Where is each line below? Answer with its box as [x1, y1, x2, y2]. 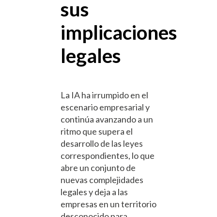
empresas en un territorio [61, 199, 156, 210]
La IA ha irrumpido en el [61, 90, 148, 101]
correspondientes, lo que [61, 150, 155, 161]
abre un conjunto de [61, 162, 136, 173]
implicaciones [61, 20, 177, 45]
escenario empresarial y [61, 102, 150, 113]
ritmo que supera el [61, 126, 133, 137]
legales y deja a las [61, 186, 128, 198]
